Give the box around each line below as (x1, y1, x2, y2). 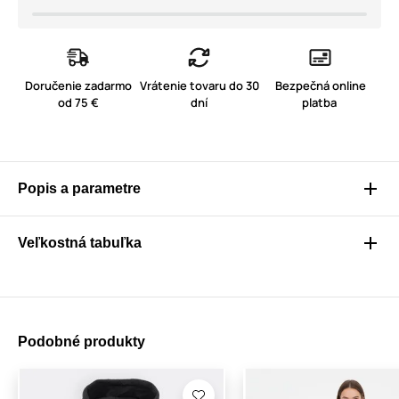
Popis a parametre (18, 181, 141, 197)
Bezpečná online (274, 77, 366, 94)
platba (301, 94, 339, 111)
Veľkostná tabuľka (18, 235, 142, 251)
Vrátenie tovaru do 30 (139, 77, 259, 94)
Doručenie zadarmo (24, 77, 132, 94)
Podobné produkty (18, 334, 145, 350)
